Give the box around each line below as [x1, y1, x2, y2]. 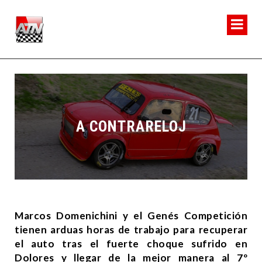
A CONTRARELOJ [75, 118, 187, 136]
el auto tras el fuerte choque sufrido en [15, 237, 247, 250]
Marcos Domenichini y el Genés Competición [15, 209, 247, 222]
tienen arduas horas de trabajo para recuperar [15, 223, 247, 236]
